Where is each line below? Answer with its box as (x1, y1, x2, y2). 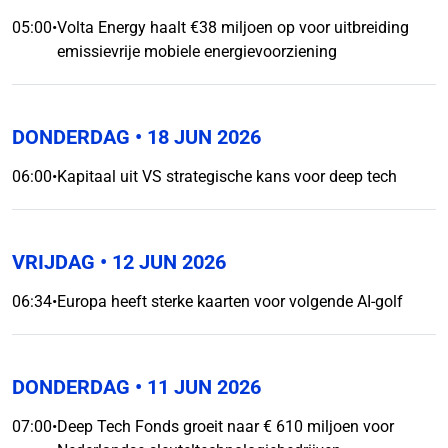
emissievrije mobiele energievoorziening (57, 42, 337, 61)
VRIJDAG (12, 250, 95, 274)
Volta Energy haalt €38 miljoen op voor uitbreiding (57, 18, 409, 37)
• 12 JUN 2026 (95, 250, 226, 274)
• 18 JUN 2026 (130, 125, 261, 149)
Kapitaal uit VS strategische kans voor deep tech (57, 167, 397, 186)
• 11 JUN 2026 (130, 375, 261, 399)
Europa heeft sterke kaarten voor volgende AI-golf (57, 292, 403, 311)
